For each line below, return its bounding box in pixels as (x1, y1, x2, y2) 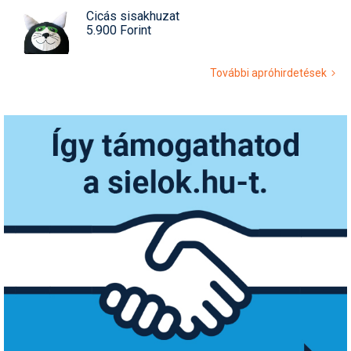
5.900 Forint (86, 22, 151, 38)
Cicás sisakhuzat (86, 8, 179, 24)
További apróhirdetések (210, 66, 331, 79)
